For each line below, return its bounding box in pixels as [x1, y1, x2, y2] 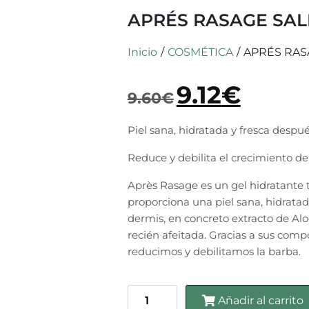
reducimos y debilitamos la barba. [127, 245, 301, 259]
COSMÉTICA [167, 46, 233, 59]
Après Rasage [127, 179, 201, 192]
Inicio [127, 46, 157, 59]
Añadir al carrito [217, 293, 303, 307]
